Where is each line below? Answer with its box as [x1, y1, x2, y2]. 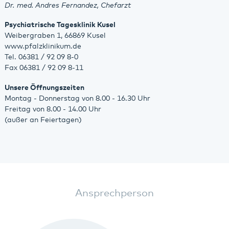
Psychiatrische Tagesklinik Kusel [4, 21, 116, 29]
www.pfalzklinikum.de [4, 43, 81, 51]
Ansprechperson [75, 188, 154, 198]
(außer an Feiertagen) [4, 116, 82, 124]
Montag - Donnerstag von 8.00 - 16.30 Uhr [4, 95, 150, 102]
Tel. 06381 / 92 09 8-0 [4, 54, 78, 61]
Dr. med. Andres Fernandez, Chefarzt [4, 2, 131, 9]
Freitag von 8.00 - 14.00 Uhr [4, 105, 101, 113]
